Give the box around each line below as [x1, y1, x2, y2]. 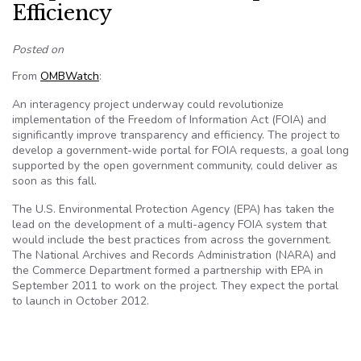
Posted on [12, 42, 64, 57]
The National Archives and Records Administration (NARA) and [12, 247, 336, 263]
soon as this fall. [12, 173, 97, 189]
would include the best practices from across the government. [12, 232, 331, 247]
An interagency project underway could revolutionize [12, 97, 284, 112]
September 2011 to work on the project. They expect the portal [12, 278, 338, 293]
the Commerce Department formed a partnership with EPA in [12, 263, 323, 278]
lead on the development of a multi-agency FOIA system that [12, 217, 326, 232]
